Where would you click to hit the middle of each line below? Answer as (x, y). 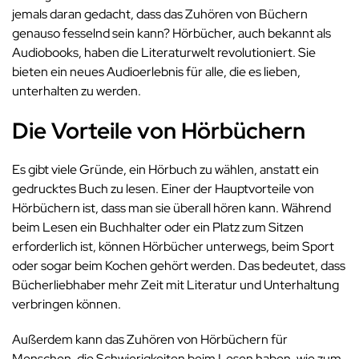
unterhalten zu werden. (77, 91)
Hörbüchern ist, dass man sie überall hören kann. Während (171, 208)
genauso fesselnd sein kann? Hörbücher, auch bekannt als (171, 34)
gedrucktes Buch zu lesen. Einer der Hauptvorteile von (163, 189)
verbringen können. (67, 305)
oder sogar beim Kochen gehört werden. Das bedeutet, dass (179, 266)
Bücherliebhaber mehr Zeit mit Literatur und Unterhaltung (175, 285)
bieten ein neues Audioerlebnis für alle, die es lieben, (156, 72)
